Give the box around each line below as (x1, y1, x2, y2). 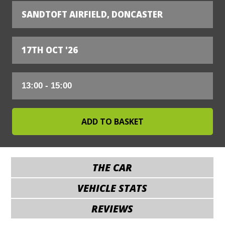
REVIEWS (91, 201, 133, 215)
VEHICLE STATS (77, 181, 147, 195)
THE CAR (92, 160, 132, 174)
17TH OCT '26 (22, 44, 78, 56)
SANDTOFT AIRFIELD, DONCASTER (22, 9, 163, 21)
